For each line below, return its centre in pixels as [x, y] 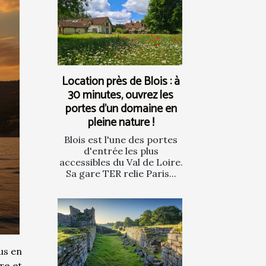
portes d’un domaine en [121, 109]
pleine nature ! [121, 122]
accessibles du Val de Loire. [121, 162]
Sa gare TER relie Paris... [121, 173]
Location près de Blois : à [121, 81]
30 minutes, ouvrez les [121, 95]
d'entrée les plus [121, 151]
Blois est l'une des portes [121, 139]
